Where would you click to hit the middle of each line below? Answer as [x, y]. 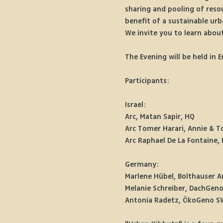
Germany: [142, 165]
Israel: [135, 105]
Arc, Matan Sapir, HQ [160, 117]
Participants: [147, 81]
